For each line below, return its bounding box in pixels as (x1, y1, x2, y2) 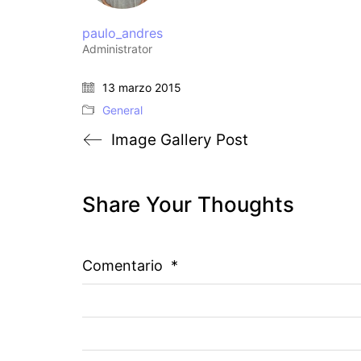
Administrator (82, 42, 152, 56)
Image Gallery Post (111, 131, 248, 149)
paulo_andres (82, 25, 163, 41)
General (102, 103, 143, 117)
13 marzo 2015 (102, 81, 181, 94)
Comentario (82, 257, 167, 274)
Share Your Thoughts (82, 192, 294, 217)
